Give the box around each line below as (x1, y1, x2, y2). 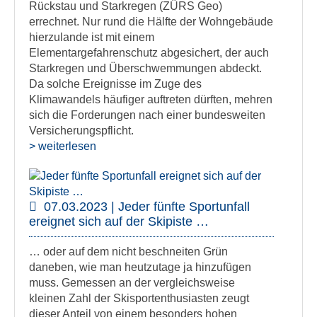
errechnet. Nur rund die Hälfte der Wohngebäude (29, 16, 273, 28)
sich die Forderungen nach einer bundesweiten (29, 109, 265, 121)
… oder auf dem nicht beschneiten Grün (29, 246, 228, 258)
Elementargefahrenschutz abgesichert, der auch (29, 47, 269, 59)
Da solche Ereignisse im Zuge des (29, 78, 202, 90)
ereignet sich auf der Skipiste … (29, 214, 209, 229)
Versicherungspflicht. (29, 125, 134, 137)
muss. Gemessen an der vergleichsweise (29, 277, 235, 289)
